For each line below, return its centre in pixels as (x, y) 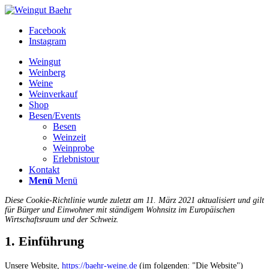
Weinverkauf (53, 94)
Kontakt (44, 170)
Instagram (47, 41)
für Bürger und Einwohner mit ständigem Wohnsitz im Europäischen (120, 210)
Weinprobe (74, 148)
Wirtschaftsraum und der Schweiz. (62, 219)
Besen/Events (55, 116)
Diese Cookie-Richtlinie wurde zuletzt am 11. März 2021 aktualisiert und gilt (134, 200)
